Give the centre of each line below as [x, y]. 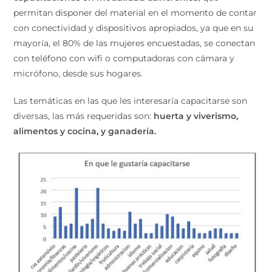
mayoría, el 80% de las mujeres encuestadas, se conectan [134, 43]
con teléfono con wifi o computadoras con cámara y [124, 59]
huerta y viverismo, [196, 116]
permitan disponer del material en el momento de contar [135, 13]
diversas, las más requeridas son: [84, 116]
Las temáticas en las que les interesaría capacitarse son [131, 101]
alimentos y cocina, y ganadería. [86, 131]
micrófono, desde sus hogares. [80, 74]
